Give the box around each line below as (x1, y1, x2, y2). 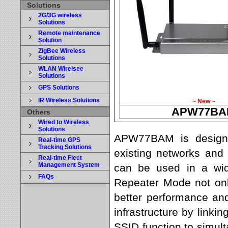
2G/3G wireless (38, 12, 82, 19)
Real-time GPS (38, 136, 80, 144)
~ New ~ (192, 98, 215, 105)
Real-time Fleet (38, 154, 82, 161)
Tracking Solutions (38, 144, 92, 151)
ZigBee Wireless (38, 47, 85, 54)
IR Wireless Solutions (38, 97, 100, 104)
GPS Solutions (38, 84, 79, 91)
